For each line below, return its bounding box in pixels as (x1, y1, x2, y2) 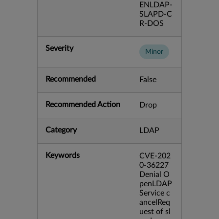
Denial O (139, 171, 170, 178)
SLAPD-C (139, 10, 172, 18)
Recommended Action (45, 101, 120, 109)
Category (45, 126, 77, 134)
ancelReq (139, 198, 170, 206)
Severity (45, 44, 73, 52)
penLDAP (139, 180, 172, 188)
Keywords (45, 152, 80, 159)
